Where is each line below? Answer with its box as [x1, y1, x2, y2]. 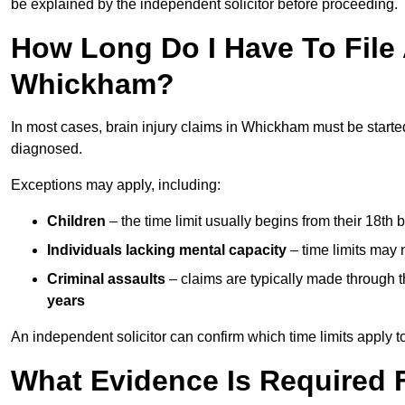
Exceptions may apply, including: [11, 176, 221, 193]
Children [47, 212, 106, 229]
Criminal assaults [47, 270, 165, 287]
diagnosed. [11, 140, 82, 156]
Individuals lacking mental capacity [47, 241, 287, 258]
